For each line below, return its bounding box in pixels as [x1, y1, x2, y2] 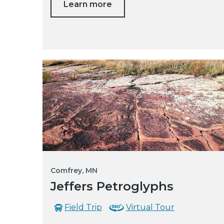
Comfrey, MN [50, 165, 97, 175]
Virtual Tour [126, 202, 174, 212]
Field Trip [64, 202, 102, 212]
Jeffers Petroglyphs [50, 178, 173, 193]
